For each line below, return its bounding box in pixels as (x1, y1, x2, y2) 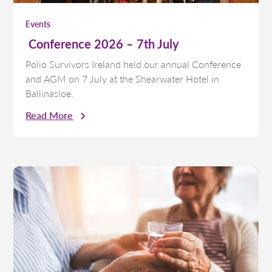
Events (25, 18, 51, 30)
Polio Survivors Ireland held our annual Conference (25, 57, 242, 72)
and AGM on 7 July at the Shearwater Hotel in (25, 72, 220, 86)
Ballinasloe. (25, 86, 74, 101)
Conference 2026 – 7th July (25, 35, 180, 53)
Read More (25, 108, 73, 123)
